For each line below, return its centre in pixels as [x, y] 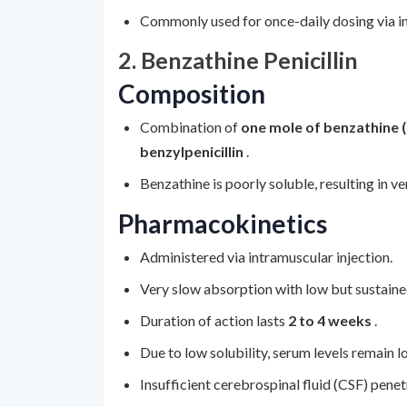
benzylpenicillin [193, 151]
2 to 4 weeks [331, 320]
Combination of [190, 127]
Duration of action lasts [214, 320]
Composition [192, 94]
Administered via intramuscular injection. [266, 257]
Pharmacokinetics [223, 223]
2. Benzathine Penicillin [238, 60]
